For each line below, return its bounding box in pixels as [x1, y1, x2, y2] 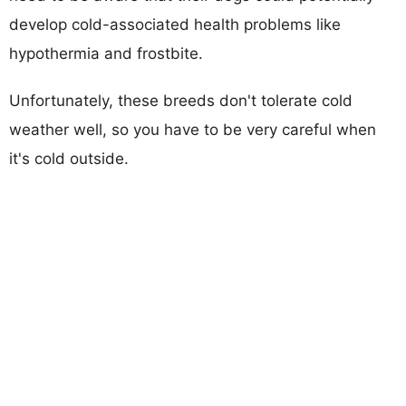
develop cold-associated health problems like [9, 14, 341, 34]
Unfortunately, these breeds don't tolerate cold [9, 91, 353, 110]
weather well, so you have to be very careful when [9, 120, 376, 139]
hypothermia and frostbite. [9, 43, 203, 63]
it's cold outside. [9, 149, 129, 168]
